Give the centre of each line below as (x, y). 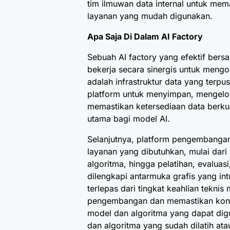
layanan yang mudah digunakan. (150, 16)
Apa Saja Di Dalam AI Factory (145, 37)
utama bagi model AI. (129, 119)
